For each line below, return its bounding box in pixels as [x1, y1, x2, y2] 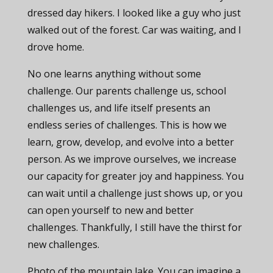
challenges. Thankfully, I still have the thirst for [27, 221, 242, 234]
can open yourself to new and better [27, 204, 194, 217]
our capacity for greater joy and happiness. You [27, 169, 244, 183]
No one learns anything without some [27, 67, 201, 80]
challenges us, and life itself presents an [27, 101, 210, 115]
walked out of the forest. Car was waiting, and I [27, 23, 241, 37]
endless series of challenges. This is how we [27, 118, 227, 132]
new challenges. [27, 238, 99, 251]
